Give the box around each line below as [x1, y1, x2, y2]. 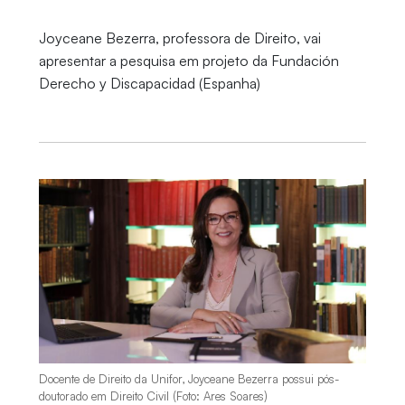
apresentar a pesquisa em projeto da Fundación [38, 52, 339, 70]
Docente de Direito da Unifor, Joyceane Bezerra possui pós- [38, 372, 339, 387]
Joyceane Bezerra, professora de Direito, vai [38, 29, 321, 47]
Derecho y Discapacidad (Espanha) [38, 74, 260, 92]
